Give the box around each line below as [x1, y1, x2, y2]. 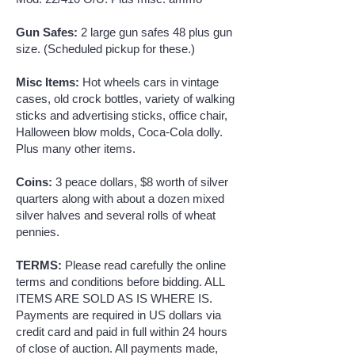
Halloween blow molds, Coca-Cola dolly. [16, 125, 223, 139]
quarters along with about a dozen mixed [16, 192, 224, 205]
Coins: [16, 175, 52, 189]
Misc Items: [16, 75, 79, 89]
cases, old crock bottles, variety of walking [16, 92, 235, 105]
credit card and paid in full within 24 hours [16, 325, 227, 338]
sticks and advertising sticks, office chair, [16, 109, 227, 122]
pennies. [16, 225, 59, 239]
